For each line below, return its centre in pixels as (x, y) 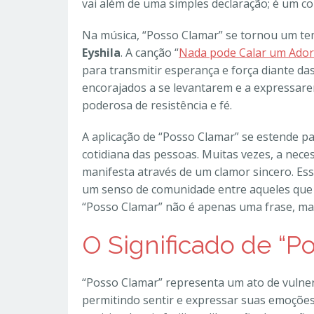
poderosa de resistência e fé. (157, 105)
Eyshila (101, 53)
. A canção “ (150, 53)
